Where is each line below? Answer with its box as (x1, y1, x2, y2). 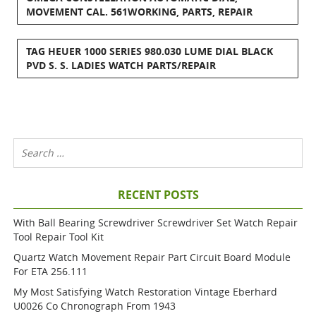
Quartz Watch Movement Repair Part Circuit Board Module (13, 250, 291, 264)
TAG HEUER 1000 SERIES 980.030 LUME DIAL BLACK (26, 44, 274, 58)
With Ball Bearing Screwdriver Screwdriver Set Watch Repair (13, 216, 298, 229)
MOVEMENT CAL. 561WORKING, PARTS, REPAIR (26, 5, 253, 18)
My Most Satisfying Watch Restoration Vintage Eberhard (13, 285, 278, 298)
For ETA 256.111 (13, 265, 88, 278)
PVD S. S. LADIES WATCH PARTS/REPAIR (26, 59, 217, 72)
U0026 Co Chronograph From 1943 (13, 299, 176, 312)
